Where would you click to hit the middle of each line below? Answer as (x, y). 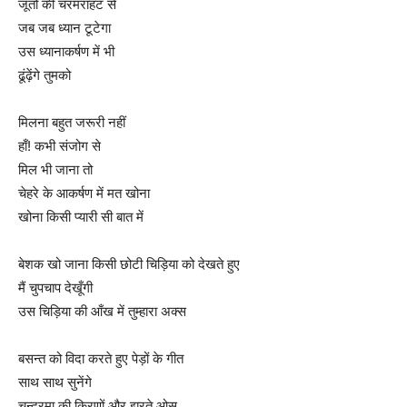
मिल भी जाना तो (55, 169)
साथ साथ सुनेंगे (55, 382)
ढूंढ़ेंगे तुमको (45, 74)
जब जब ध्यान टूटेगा (65, 27)
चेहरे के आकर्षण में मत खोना (84, 193)
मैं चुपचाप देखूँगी (55, 287)
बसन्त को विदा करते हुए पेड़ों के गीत (101, 358)
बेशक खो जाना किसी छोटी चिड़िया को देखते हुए (129, 263)
